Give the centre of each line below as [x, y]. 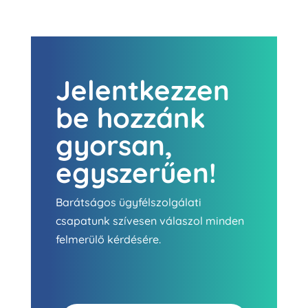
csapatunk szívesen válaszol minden [150, 220]
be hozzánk [130, 117]
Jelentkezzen [142, 90]
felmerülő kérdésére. [108, 239]
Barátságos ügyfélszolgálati [128, 202]
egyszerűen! [136, 172]
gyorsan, [114, 145]
